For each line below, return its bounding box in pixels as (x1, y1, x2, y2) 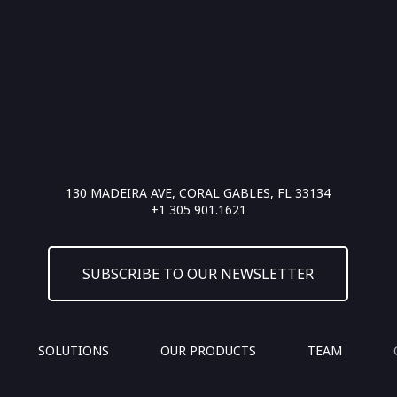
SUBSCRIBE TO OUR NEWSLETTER (82, 264, 315, 284)
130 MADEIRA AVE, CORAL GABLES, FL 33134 (66, 184, 331, 202)
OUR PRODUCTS (160, 342, 257, 360)
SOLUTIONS (38, 342, 110, 360)
